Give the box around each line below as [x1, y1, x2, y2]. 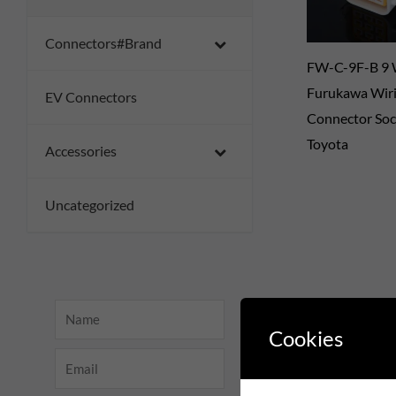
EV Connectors [45, 88, 137, 105]
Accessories [45, 142, 117, 159]
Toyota [306, 135, 348, 153]
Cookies [269, 324, 343, 351]
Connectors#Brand [45, 34, 162, 51]
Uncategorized [45, 196, 134, 213]
